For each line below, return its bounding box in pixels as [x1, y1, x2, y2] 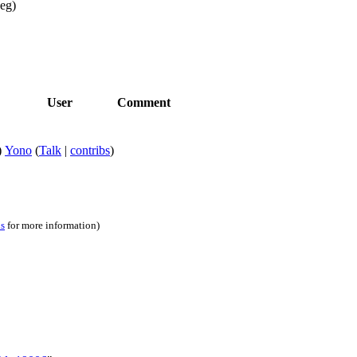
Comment [117, 95, 171, 109]
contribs [70, 143, 110, 157]
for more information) [5, 218, 100, 231]
